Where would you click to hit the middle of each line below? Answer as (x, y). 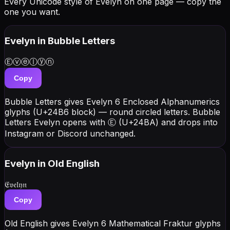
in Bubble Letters (76, 41)
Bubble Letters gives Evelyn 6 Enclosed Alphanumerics (112, 102)
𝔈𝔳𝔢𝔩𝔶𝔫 (16, 184)
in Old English (69, 163)
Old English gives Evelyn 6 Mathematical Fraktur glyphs (113, 223)
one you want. (32, 12)
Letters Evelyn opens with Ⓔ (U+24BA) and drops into (111, 122)
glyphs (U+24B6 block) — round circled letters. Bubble (112, 112)
